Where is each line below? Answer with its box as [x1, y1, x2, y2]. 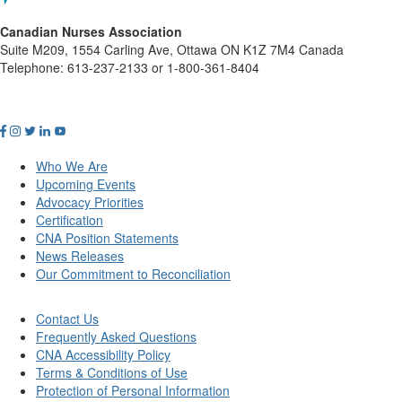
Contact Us [36, 309, 99, 328]
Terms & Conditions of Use [36, 363, 188, 381]
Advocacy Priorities [36, 192, 144, 211]
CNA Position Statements [36, 228, 179, 247]
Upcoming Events [36, 174, 135, 193]
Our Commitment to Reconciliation [36, 264, 231, 283]
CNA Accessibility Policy [36, 345, 170, 363]
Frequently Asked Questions [36, 327, 197, 345]
